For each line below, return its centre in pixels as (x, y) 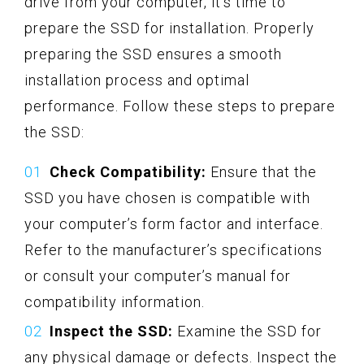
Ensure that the (262, 171)
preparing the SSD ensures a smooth (153, 54)
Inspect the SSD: (111, 331)
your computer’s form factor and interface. (174, 223)
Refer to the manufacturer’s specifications (173, 249)
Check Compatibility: (128, 171)
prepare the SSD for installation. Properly (169, 28)
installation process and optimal (137, 80)
